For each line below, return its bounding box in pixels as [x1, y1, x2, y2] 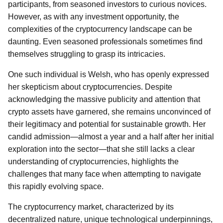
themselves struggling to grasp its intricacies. [8, 50, 165, 58]
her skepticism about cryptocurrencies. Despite [8, 83, 172, 91]
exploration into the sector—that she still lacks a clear [8, 145, 195, 153]
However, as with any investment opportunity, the [8, 12, 179, 21]
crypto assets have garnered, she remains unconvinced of [8, 108, 211, 116]
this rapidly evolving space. [8, 182, 104, 191]
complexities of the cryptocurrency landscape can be [8, 25, 192, 33]
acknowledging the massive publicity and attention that [8, 95, 200, 104]
